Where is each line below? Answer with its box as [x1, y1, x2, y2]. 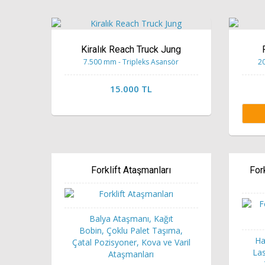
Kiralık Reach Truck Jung [81, 43, 182, 55]
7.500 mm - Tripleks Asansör [83, 56, 179, 67]
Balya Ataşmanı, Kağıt [89, 212, 173, 224]
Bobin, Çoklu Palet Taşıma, [79, 224, 183, 236]
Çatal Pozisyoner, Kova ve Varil [72, 236, 190, 248]
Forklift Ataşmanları [91, 164, 172, 176]
